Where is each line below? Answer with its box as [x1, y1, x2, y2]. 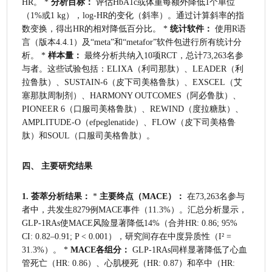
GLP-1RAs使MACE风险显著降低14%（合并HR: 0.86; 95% [22, 218, 238, 228]
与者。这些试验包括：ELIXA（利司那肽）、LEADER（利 [22, 64, 244, 73]
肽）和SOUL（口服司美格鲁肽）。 [22, 131, 155, 140]
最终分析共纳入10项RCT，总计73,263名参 [82, 50, 244, 60]
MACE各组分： [70, 245, 131, 254]
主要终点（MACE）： [100, 191, 185, 201]
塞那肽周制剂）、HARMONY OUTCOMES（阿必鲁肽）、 [22, 90, 242, 100]
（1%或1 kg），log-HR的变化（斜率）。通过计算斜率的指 [22, 10, 245, 20]
